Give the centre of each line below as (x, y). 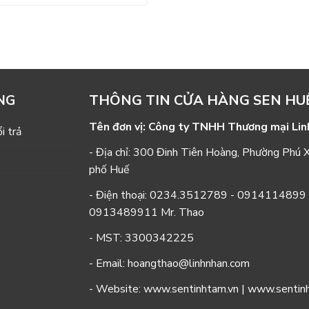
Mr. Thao (181, 213)
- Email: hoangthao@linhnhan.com (169, 264)
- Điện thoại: (119, 196)
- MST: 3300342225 (141, 238)
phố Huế (109, 170)
